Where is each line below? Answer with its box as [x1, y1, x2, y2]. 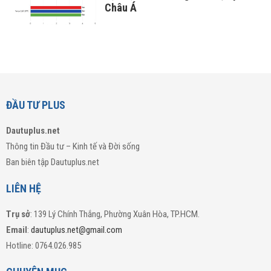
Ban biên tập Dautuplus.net [6, 157, 99, 168]
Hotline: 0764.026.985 [6, 240, 81, 252]
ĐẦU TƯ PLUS [6, 99, 65, 112]
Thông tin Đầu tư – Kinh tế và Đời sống [6, 141, 140, 152]
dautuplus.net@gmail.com [31, 224, 122, 236]
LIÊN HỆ [6, 182, 41, 195]
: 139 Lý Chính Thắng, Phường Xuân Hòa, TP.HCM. [30, 209, 200, 220]
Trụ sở [6, 209, 30, 220]
